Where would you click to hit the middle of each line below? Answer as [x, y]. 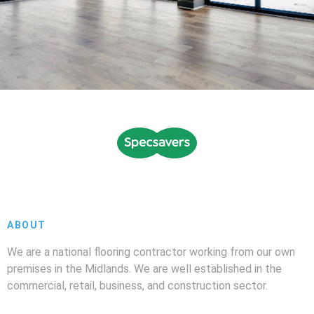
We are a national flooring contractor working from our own [151, 252]
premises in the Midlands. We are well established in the [144, 268]
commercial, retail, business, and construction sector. [137, 285]
